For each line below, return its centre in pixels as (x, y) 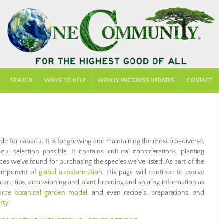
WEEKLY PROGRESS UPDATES (136, 80)
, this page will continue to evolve (153, 172)
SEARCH (21, 80)
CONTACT (199, 80)
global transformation (70, 172)
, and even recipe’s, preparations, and (146, 193)
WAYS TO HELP (65, 80)
